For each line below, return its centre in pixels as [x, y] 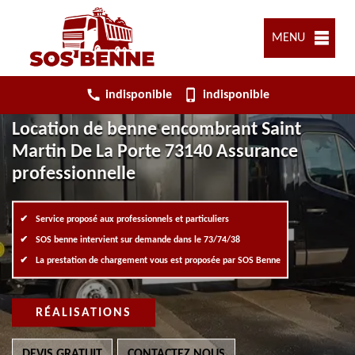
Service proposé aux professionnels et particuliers [132, 219]
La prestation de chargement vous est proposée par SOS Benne [158, 260]
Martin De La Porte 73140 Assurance [155, 152]
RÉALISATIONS [84, 313]
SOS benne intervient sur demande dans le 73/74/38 [138, 240]
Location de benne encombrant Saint [157, 130]
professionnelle [74, 174]
